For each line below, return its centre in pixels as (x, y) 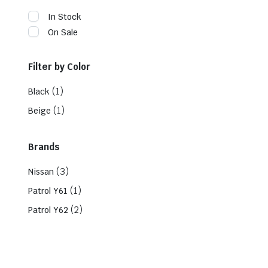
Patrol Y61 (48, 191)
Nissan (41, 171)
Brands (44, 147)
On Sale (63, 32)
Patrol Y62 (48, 210)
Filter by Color (59, 66)
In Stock (65, 16)
